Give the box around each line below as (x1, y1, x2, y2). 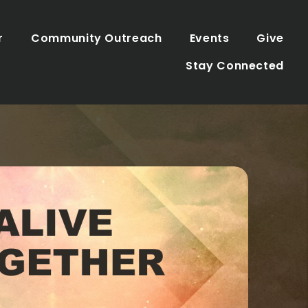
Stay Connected (186, 58, 284, 74)
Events (189, 30, 230, 46)
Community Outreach (31, 30, 162, 46)
